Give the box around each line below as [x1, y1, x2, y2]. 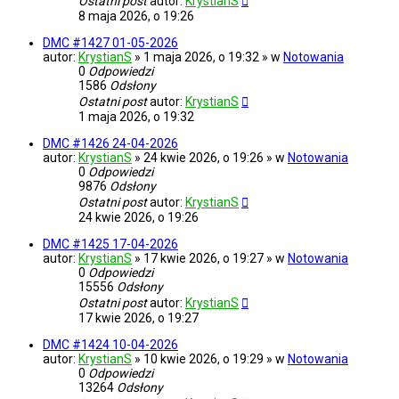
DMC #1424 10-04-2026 [43, 338, 178, 353]
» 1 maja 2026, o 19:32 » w [134, 50, 283, 65]
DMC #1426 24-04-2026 [43, 136, 178, 151]
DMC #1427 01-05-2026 [43, 36, 178, 51]
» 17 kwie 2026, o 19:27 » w [134, 251, 288, 266]
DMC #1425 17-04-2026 [43, 237, 178, 252]
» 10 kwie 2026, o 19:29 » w [134, 352, 288, 367]
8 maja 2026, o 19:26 [78, 9, 194, 24]
